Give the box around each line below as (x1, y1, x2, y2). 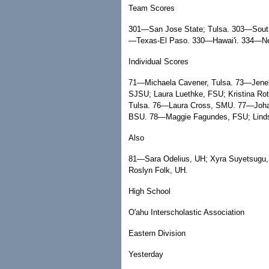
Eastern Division (128, 229, 186, 238)
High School (128, 187, 171, 196)
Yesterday (128, 250, 163, 259)
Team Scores (128, 4, 175, 13)
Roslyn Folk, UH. (128, 166, 188, 175)
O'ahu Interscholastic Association (128, 208, 244, 217)
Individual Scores (128, 57, 189, 66)
